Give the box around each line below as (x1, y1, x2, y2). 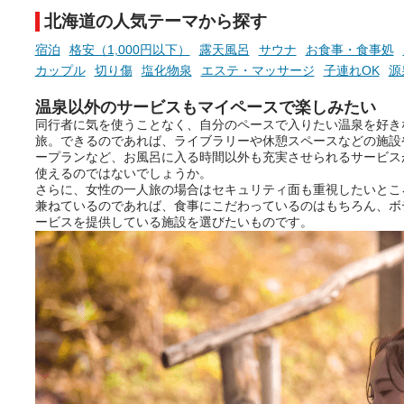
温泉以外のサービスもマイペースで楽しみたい (34, 98, 376, 117)
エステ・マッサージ (200, 63, 315, 78)
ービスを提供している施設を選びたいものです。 (34, 215, 313, 230)
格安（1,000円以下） (69, 42, 190, 58)
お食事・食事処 (305, 42, 394, 58)
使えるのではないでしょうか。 (34, 166, 212, 181)
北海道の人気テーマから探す (43, 12, 267, 32)
